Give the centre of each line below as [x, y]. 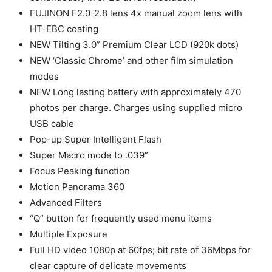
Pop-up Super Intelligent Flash [95, 140]
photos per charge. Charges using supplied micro [136, 108]
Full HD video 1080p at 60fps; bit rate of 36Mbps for [140, 250]
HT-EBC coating [64, 29]
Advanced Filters [66, 203]
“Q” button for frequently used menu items [121, 219]
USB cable [52, 124]
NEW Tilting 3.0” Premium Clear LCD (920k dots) [134, 45]
